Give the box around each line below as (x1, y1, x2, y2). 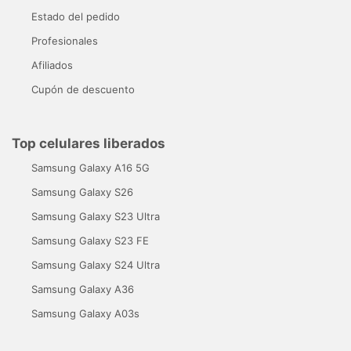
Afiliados (31, 58, 73, 71)
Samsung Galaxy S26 (31, 185, 133, 198)
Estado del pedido (31, 9, 120, 23)
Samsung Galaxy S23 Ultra (31, 209, 160, 223)
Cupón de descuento (31, 82, 135, 96)
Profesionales (31, 34, 98, 47)
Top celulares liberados (12, 135, 165, 151)
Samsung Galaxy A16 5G (31, 161, 150, 174)
